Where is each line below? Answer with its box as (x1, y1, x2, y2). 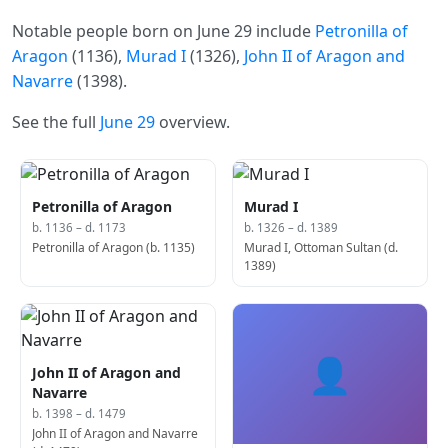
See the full (12, 111, 100, 134)
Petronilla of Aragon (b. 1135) (32, 239, 196, 257)
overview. (155, 111, 230, 134)
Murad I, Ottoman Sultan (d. (244, 239, 399, 257)
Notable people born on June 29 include (12, 20, 315, 43)
